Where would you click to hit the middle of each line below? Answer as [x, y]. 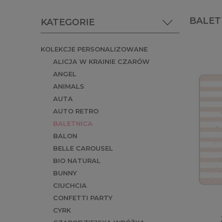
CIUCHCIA [70, 186]
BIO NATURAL [77, 161]
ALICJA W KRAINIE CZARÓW [101, 62]
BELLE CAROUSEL [83, 148]
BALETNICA [73, 124]
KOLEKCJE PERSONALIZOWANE [94, 49]
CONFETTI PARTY [83, 198]
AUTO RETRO [76, 111]
